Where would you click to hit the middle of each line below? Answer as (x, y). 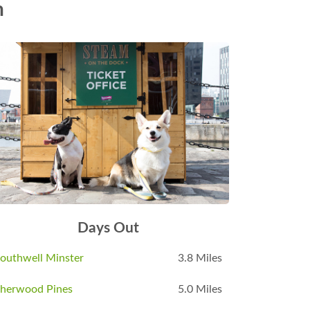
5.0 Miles (200, 289)
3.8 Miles (200, 258)
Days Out (108, 228)
